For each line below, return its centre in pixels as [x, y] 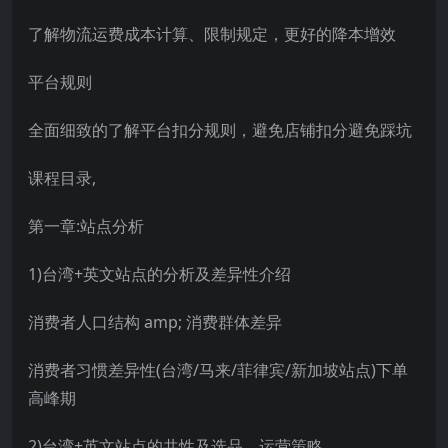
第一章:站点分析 [86, 225]
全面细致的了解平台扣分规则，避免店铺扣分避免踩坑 [220, 129]
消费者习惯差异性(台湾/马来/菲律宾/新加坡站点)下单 [218, 369]
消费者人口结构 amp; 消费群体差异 [155, 321]
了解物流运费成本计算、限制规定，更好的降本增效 [212, 33]
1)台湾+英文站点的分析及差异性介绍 [159, 273]
